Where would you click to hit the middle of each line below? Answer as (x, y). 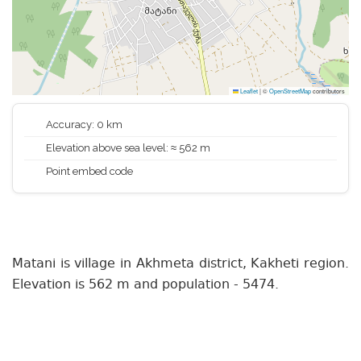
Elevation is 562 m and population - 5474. (145, 285)
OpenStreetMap (290, 91)
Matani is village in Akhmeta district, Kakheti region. (180, 264)
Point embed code (88, 171)
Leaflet (248, 91)
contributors (328, 91)
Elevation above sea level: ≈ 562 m (127, 148)
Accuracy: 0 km (83, 124)
